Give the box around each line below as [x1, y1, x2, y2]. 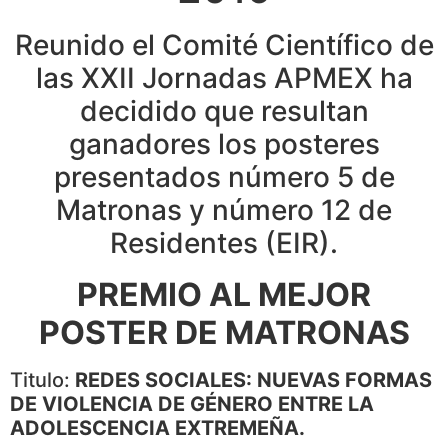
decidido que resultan [79, 93, 369, 128]
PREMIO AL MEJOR [77, 274, 371, 314]
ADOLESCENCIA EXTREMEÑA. [10, 415, 305, 440]
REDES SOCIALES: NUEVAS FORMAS [75, 367, 432, 392]
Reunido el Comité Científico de [14, 27, 434, 62]
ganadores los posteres [68, 126, 380, 161]
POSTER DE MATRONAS [38, 312, 410, 352]
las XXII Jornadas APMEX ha [35, 60, 413, 95]
